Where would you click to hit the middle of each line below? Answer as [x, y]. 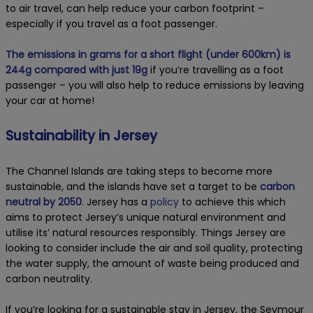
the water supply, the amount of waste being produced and [152, 264]
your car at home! [50, 101]
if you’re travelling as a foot [216, 70]
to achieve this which [232, 202]
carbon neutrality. [49, 279]
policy [165, 202]
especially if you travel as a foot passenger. [111, 24]
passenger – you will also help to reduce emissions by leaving [155, 86]
